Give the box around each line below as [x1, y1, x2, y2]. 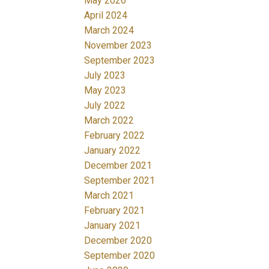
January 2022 [84, 144, 141, 156]
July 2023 [84, 69, 126, 81]
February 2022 [84, 129, 145, 141]
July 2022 [84, 99, 126, 111]
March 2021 [84, 189, 134, 201]
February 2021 [84, 204, 145, 216]
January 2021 [84, 219, 141, 231]
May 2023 [84, 84, 127, 96]
